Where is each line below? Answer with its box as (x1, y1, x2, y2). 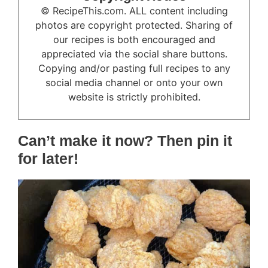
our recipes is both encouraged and (53, 33, 215, 46)
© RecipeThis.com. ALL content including (40, 5, 228, 17)
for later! (18, 150, 78, 167)
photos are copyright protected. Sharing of (35, 19, 233, 32)
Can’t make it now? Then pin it (18, 132, 232, 150)
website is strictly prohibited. (68, 91, 200, 103)
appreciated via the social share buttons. (41, 48, 227, 60)
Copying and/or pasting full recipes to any (38, 62, 230, 75)
